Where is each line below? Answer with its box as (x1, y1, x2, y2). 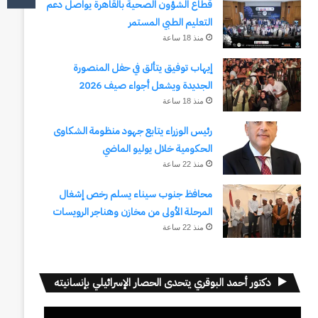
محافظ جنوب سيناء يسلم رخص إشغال (58, 187, 212, 202)
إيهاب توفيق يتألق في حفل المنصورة (72, 60, 212, 75)
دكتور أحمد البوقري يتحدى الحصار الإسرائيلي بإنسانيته (53, 275, 271, 290)
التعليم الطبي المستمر (128, 15, 212, 30)
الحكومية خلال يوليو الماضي (102, 141, 212, 156)
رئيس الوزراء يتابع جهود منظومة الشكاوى (53, 124, 212, 138)
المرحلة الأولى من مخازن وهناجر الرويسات (52, 204, 212, 219)
